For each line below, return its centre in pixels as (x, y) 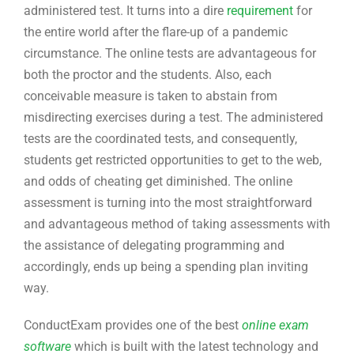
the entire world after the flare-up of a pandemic (156, 32)
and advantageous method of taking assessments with (177, 224)
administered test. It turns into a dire (124, 10)
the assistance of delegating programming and (154, 245)
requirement (258, 10)
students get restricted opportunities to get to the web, (173, 160)
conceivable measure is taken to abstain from (151, 96)
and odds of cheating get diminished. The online (158, 181)
